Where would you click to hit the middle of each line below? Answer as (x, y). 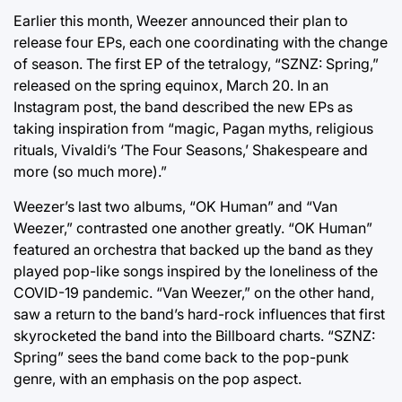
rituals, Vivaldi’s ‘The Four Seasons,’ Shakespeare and (191, 150)
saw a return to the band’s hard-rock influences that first (199, 314)
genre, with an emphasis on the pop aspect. (157, 379)
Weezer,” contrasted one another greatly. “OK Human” (193, 228)
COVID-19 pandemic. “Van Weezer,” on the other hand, (194, 293)
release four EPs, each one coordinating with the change (201, 42)
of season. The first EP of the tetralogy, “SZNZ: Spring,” (196, 64)
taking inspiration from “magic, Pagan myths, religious (193, 128)
